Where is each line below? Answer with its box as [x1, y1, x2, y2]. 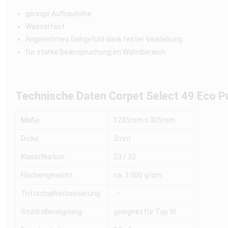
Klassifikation [21, 153, 65, 161]
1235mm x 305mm [113, 116, 175, 125]
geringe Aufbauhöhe [25, 10, 92, 18]
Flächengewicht [21, 171, 73, 180]
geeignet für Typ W [113, 208, 176, 216]
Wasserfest [25, 22, 65, 31]
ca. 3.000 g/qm [113, 171, 162, 180]
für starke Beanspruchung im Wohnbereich [25, 48, 165, 56]
